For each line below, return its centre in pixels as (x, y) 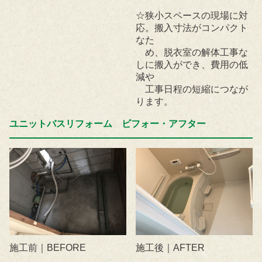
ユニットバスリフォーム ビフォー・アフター (108, 123)
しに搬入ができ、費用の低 (192, 64)
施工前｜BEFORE (48, 248)
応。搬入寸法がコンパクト (192, 27)
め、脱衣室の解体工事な (192, 52)
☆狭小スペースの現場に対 (192, 15)
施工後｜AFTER (170, 248)
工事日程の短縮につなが (192, 89)
